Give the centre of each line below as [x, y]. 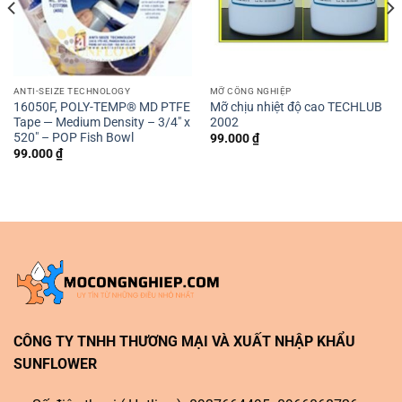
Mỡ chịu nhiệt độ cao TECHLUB [296, 106]
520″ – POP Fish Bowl [73, 137]
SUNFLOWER [55, 363]
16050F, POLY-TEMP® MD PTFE [101, 106]
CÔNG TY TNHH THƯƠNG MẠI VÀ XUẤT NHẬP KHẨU [184, 341]
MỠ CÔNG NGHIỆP [250, 91]
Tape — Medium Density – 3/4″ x [101, 122]
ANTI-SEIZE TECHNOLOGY [72, 91]
